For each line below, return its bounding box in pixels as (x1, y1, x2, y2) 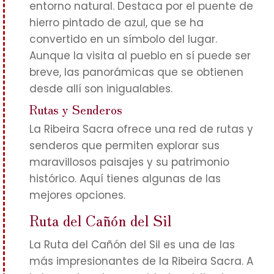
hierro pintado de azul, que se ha (29, 15, 204, 30)
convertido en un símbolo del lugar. (29, 32, 217, 46)
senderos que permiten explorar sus (29, 138, 220, 153)
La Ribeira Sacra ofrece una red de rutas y (29, 122, 253, 136)
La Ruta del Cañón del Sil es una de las (29, 237, 235, 252)
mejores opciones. (29, 188, 125, 202)
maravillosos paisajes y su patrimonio (29, 155, 229, 169)
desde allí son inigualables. (29, 81, 172, 96)
